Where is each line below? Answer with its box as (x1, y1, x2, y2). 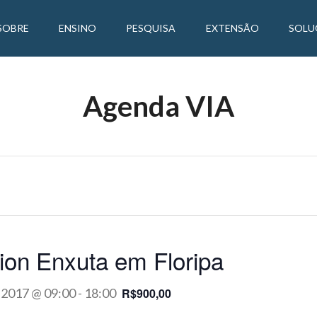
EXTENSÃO (205, 22, 259, 34)
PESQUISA (126, 22, 176, 34)
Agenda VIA (83, 89, 234, 123)
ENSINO (58, 22, 96, 34)
